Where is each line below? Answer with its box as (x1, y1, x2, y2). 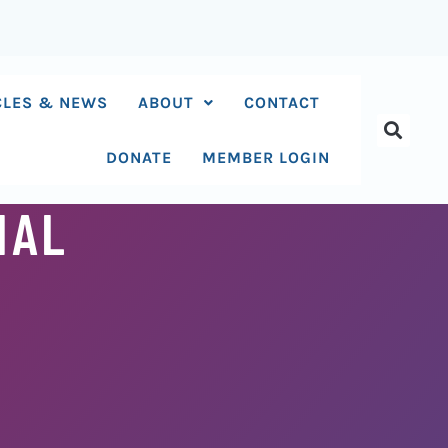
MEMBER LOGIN (202, 148, 331, 167)
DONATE (106, 148, 173, 167)
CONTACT (244, 93, 321, 112)
